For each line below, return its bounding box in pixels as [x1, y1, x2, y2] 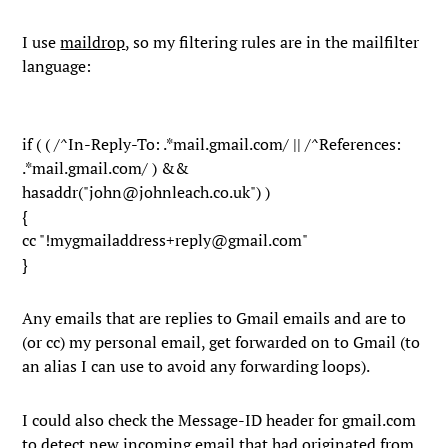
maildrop [60, 31, 126, 53]
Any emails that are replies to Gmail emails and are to [22, 307, 407, 329]
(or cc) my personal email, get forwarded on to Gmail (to [22, 331, 421, 353]
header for [262, 409, 343, 431]
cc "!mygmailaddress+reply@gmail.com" [22, 229, 309, 251]
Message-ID [178, 409, 263, 431]
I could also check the [22, 409, 179, 431]
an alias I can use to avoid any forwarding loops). [22, 355, 371, 377]
